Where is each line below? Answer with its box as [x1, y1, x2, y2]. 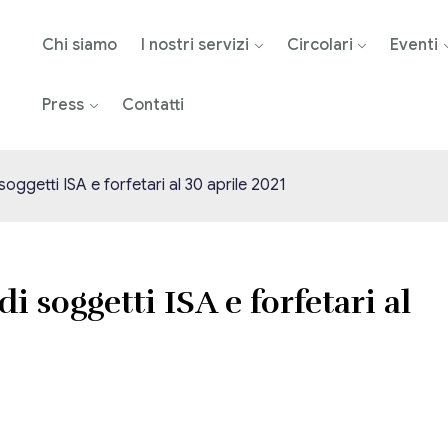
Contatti [121, 95, 184, 115]
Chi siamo [41, 35, 117, 55]
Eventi [390, 35, 439, 55]
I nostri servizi [140, 35, 249, 55]
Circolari [286, 35, 353, 55]
